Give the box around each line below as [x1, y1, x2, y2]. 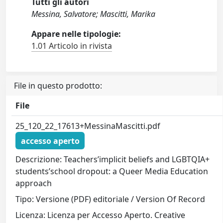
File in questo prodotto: [14, 80, 102, 92]
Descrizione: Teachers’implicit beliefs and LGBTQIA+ [15, 154, 210, 165]
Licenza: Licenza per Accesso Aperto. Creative [15, 210, 186, 221]
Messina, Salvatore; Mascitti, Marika [31, 8, 156, 20]
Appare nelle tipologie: [31, 28, 121, 40]
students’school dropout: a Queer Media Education [15, 166, 209, 177]
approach [15, 178, 52, 189]
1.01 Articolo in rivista [31, 40, 112, 52]
